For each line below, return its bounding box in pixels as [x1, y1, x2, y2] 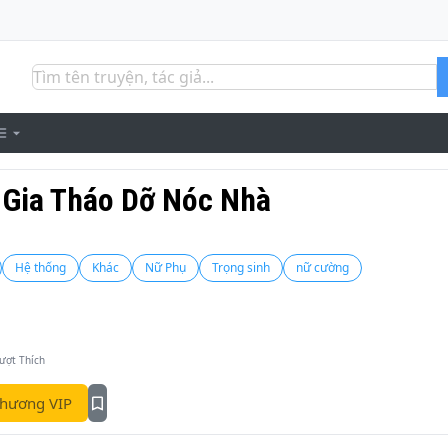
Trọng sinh [212, 259, 270, 276]
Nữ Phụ [145, 259, 186, 276]
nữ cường [296, 259, 349, 276]
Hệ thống [15, 259, 66, 276]
